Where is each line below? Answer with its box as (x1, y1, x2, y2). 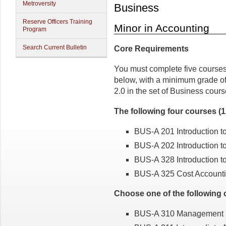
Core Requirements (114, 44, 189, 53)
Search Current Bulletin (23, 44, 87, 51)
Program (23, 26, 46, 33)
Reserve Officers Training (23, 18, 92, 25)
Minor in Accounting (114, 22, 209, 34)
